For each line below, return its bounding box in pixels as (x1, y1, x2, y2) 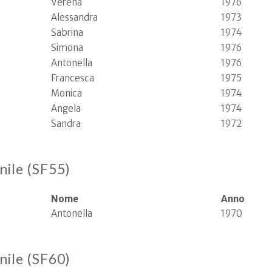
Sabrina (51, 27, 83, 38)
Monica (51, 87, 82, 99)
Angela (51, 103, 81, 114)
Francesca (51, 72, 94, 84)
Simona (51, 42, 83, 53)
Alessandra (51, 12, 98, 23)
